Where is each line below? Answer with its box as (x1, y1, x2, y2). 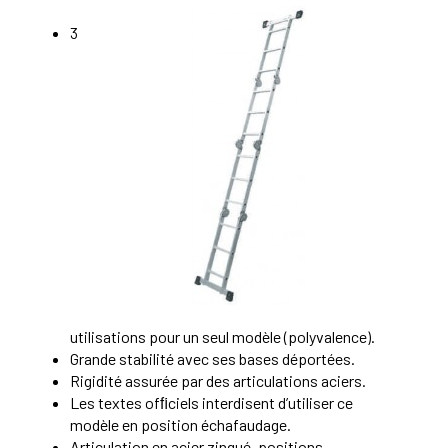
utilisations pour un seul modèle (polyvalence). (70, 326, 375, 346)
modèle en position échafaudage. (70, 414, 291, 434)
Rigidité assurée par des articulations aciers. (70, 370, 366, 390)
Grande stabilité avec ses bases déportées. (70, 348, 355, 368)
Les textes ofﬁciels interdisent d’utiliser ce (70, 392, 353, 412)
